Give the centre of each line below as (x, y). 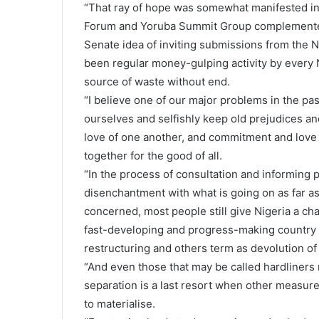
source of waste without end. (157, 82)
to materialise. (120, 304)
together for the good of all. (153, 156)
